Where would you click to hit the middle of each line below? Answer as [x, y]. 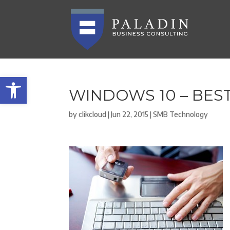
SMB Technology [181, 114]
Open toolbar [31, 82]
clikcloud [93, 114]
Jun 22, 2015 [130, 114]
